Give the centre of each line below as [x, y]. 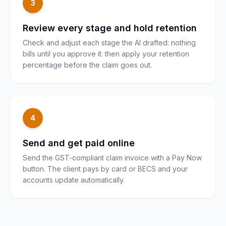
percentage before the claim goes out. [87, 65]
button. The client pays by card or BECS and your [105, 169]
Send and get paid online [79, 143]
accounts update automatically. [74, 180]
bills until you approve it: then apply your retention [106, 54]
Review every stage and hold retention [110, 28]
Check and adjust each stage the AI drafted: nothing [109, 43]
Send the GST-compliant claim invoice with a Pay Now [112, 158]
